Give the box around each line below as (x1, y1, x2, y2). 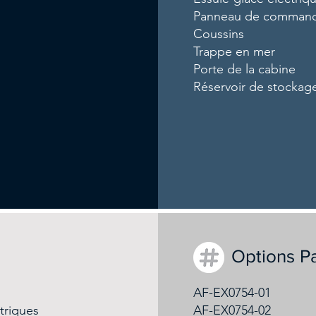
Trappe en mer (193, 44, 276, 59)
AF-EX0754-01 (193, 285, 272, 300)
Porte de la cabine (193, 61, 296, 77)
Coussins (193, 26, 245, 42)
